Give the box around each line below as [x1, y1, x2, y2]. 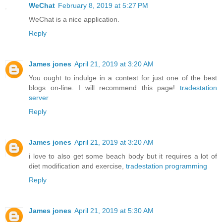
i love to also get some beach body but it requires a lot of [29, 152, 217, 160]
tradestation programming [126, 162, 207, 170]
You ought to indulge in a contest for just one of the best [29, 73, 217, 82]
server [29, 93, 49, 102]
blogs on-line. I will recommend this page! [29, 83, 180, 92]
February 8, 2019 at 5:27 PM [58, 1, 148, 9]
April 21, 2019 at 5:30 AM [74, 206, 154, 215]
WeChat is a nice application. [29, 15, 119, 23]
